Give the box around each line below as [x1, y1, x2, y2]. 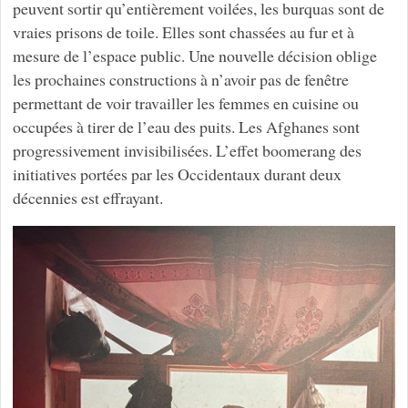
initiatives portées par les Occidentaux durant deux [12, 162, 342, 185]
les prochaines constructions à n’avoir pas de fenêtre [12, 67, 349, 90]
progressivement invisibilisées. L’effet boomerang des [12, 138, 362, 161]
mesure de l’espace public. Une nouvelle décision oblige [12, 44, 377, 66]
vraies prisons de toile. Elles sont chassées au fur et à [12, 20, 354, 43]
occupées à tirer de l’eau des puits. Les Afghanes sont [12, 115, 360, 138]
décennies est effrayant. [12, 186, 163, 209]
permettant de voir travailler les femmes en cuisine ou [12, 91, 359, 114]
